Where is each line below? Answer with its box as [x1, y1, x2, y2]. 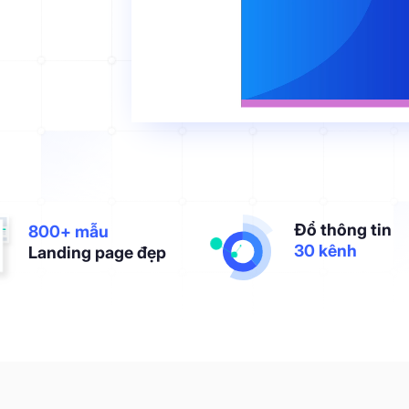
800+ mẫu [28, 221, 110, 241]
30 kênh [294, 241, 358, 261]
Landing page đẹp [28, 242, 167, 262]
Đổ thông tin [294, 220, 393, 240]
